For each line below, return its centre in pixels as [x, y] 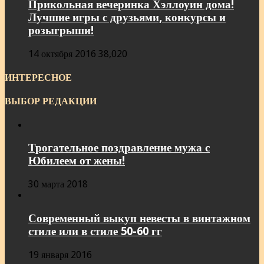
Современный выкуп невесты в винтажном [139, 218]
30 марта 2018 [58, 184]
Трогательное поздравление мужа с [119, 148]
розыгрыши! [61, 31]
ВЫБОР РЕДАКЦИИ [51, 101]
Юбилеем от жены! [77, 161]
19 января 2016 [60, 255]
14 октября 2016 [62, 54]
